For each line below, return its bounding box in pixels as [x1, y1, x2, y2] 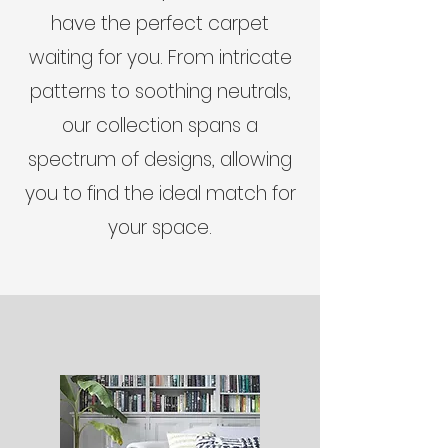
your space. [108, 214, 212, 241]
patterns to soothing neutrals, [29, 78, 291, 105]
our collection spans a [62, 112, 258, 139]
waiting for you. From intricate [28, 44, 292, 71]
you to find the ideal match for [24, 180, 296, 207]
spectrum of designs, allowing [28, 146, 292, 173]
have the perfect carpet [51, 10, 269, 37]
